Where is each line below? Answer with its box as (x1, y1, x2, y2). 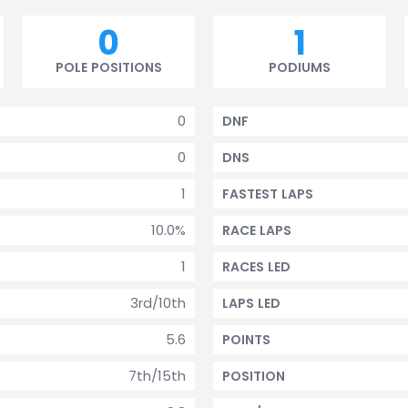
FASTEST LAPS (222, 185, 313, 203)
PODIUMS (269, 58, 331, 76)
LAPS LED (222, 294, 280, 312)
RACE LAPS (222, 221, 291, 240)
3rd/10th (130, 293, 186, 312)
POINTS (222, 331, 270, 349)
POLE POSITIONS (55, 58, 162, 76)
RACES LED (222, 258, 291, 276)
